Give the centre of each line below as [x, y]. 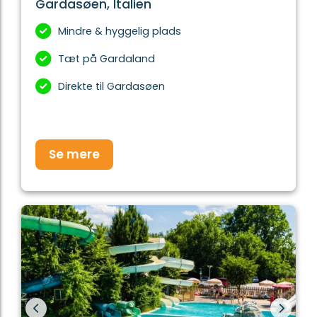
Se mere [74, 155]
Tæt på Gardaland [106, 59]
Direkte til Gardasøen [111, 87]
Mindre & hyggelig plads [120, 31]
